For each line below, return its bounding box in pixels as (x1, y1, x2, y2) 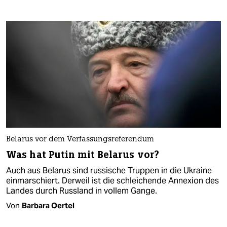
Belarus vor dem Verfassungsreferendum (6, 136, 154, 144)
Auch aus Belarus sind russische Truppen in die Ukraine (6, 165, 212, 176)
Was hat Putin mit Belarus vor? (6, 148, 159, 162)
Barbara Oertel (22, 201, 74, 211)
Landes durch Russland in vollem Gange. (6, 185, 157, 197)
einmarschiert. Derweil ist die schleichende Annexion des (6, 175, 219, 186)
